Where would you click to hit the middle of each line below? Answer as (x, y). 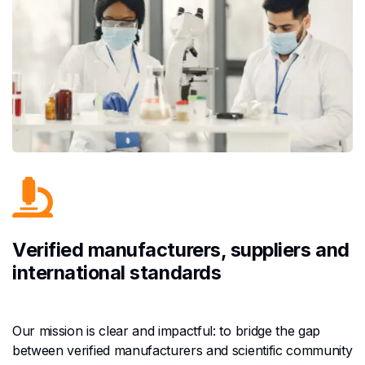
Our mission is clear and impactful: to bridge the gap (167, 330)
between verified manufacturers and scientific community (182, 350)
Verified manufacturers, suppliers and (181, 249)
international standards (117, 272)
